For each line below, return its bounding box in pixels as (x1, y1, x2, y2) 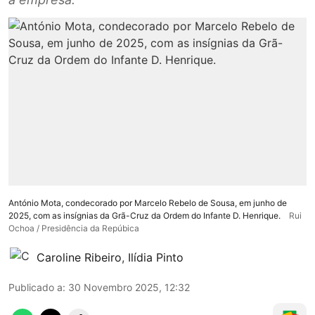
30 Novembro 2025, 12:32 (68, 281, 190, 293)
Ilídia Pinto (128, 250, 184, 264)
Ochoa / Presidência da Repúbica (8, 222, 139, 233)
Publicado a (8, 281, 63, 293)
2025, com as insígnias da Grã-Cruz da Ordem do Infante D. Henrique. (8, 210, 281, 221)
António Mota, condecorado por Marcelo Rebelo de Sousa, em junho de (8, 197, 287, 208)
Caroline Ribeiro (37, 250, 122, 264)
